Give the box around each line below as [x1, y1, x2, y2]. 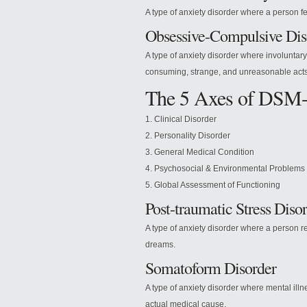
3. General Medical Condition [145, 147, 254, 157]
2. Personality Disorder [145, 131, 230, 140]
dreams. [145, 240, 175, 249]
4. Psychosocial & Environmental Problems [145, 164, 305, 173]
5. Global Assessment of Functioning [145, 180, 280, 190]
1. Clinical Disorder [145, 114, 217, 124]
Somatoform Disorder [145, 257, 276, 279]
